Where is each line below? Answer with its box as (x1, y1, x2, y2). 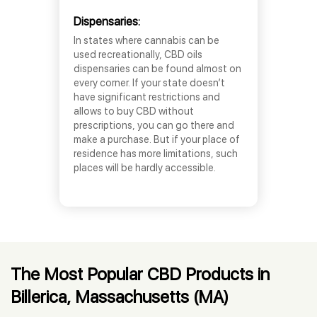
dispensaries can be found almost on (74, 63, 241, 74)
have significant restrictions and (74, 91, 220, 103)
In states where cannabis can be (74, 35, 219, 46)
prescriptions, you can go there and (74, 120, 234, 131)
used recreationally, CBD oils (74, 49, 202, 60)
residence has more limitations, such (74, 148, 238, 159)
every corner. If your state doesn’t (74, 77, 225, 88)
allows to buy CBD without (74, 105, 194, 117)
